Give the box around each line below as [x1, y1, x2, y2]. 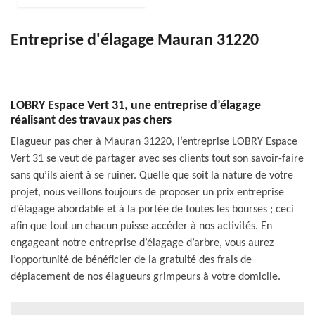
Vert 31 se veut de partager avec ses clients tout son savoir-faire [11, 153, 304, 165]
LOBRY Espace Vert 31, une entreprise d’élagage [11, 98, 261, 112]
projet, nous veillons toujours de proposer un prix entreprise [11, 186, 284, 198]
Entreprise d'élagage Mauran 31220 [11, 32, 259, 49]
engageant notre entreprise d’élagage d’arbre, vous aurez [11, 237, 274, 249]
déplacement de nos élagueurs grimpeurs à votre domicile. [11, 271, 281, 283]
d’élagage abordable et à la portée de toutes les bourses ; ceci [11, 203, 294, 215]
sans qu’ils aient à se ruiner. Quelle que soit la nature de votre [11, 169, 293, 181]
